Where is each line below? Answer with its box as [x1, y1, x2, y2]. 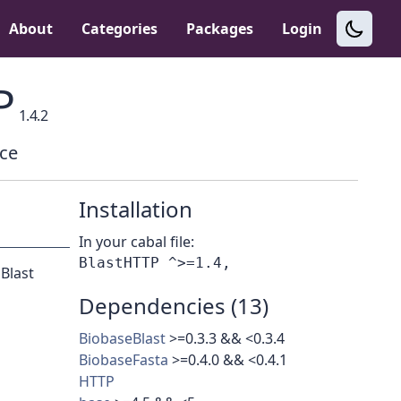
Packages [186, 19, 253, 38]
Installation [79, 194, 192, 225]
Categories [81, 19, 158, 38]
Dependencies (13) [79, 291, 269, 321]
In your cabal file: [79, 232, 194, 252]
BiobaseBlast [79, 328, 166, 349]
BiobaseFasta [79, 350, 168, 371]
